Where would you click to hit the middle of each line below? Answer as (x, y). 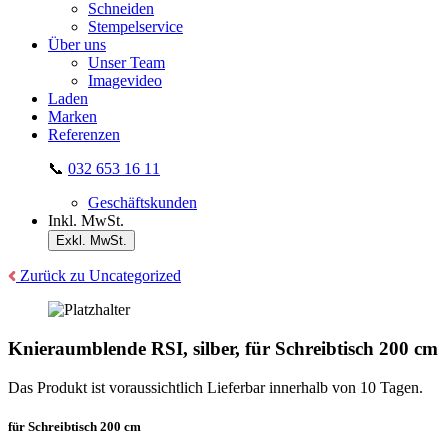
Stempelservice (135, 27)
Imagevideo (125, 81)
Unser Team (126, 63)
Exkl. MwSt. (91, 241)
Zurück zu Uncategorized (98, 276)
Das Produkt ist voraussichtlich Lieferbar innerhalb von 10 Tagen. (215, 387)
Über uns (77, 45)
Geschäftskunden (142, 203)
